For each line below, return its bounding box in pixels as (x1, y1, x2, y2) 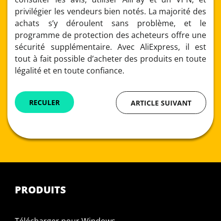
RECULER (29, 97, 60, 107)
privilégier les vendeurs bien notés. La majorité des (15, 5, 206, 17)
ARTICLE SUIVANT (131, 98, 192, 108)
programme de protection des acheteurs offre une (15, 29, 206, 40)
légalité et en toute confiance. (15, 65, 125, 76)
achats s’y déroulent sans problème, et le (15, 17, 206, 29)
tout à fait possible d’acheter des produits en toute (15, 53, 206, 64)
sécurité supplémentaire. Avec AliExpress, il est (15, 41, 206, 52)
